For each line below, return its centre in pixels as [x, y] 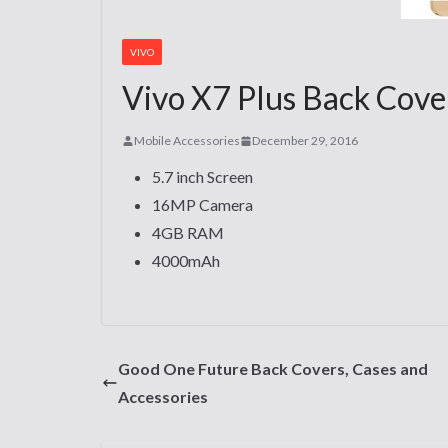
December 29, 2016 [305, 140]
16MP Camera [202, 204]
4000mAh [186, 260]
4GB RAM [188, 232]
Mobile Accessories [187, 140]
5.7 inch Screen [202, 176]
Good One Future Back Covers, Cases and [273, 368]
